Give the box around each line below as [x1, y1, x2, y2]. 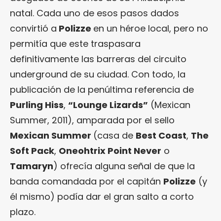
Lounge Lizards [73, 99, 143, 111]
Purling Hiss [10, 99, 64, 111]
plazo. [10, 206, 36, 218]
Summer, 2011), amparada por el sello [10, 114, 175, 126]
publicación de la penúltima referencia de [10, 83, 194, 96]
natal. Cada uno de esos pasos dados [10, 7, 179, 19]
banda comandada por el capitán [10, 175, 163, 187]
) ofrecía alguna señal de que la [53, 160, 195, 172]
